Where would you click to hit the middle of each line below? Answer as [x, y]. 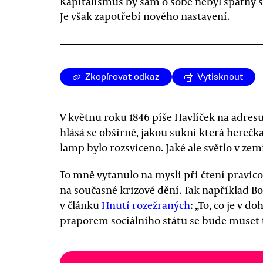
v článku [81, 205]
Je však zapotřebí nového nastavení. [145, 16]
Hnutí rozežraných [146, 205]
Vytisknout [220, 77]
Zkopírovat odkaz [122, 77]
